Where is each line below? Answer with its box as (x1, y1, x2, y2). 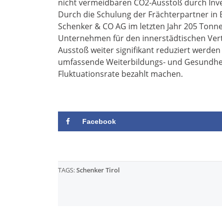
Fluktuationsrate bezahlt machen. (58, 68, 183, 80)
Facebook (82, 117, 116, 126)
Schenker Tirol (76, 166, 120, 175)
